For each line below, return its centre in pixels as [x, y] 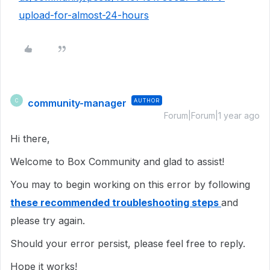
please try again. [49, 221]
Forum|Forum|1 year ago [212, 116]
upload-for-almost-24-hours [84, 15]
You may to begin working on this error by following [130, 185]
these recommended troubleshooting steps [116, 203]
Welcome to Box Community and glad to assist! [119, 162]
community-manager [77, 103]
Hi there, [30, 139]
